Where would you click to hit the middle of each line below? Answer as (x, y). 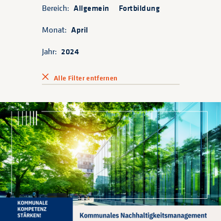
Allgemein (92, 8)
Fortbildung (139, 8)
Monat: (55, 30)
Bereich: (56, 8)
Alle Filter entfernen (86, 78)
